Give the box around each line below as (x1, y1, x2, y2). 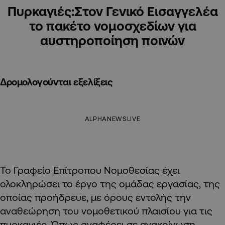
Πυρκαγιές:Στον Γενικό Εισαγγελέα (7, 4, 218, 19)
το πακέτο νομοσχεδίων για (29, 18, 196, 34)
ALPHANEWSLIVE (84, 115, 141, 123)
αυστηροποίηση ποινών (40, 33, 185, 48)
